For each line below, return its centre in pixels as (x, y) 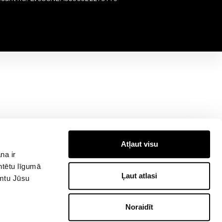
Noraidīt (139, 207)
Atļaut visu (139, 144)
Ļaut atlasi (139, 175)
